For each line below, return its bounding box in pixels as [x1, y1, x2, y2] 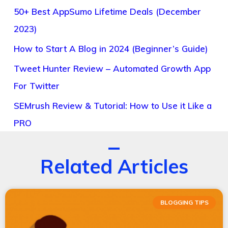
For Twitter [14, 80, 60, 92]
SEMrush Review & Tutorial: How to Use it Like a [14, 100, 212, 111]
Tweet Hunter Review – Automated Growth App [14, 63, 211, 74]
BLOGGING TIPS [160, 198, 209, 206]
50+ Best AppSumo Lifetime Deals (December [14, 6, 201, 17]
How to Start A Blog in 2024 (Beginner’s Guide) [14, 43, 208, 54]
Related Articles [40, 154, 188, 179]
